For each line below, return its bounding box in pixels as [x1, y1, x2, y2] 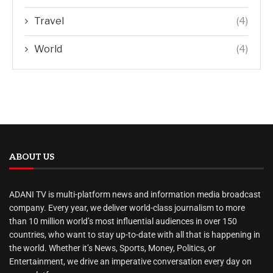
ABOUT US [9, 152, 54, 162]
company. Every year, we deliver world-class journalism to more [9, 203, 245, 213]
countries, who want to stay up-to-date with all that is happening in [9, 230, 260, 239]
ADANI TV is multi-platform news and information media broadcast [9, 190, 261, 199]
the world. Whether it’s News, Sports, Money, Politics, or [9, 243, 216, 253]
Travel [34, 15, 64, 27]
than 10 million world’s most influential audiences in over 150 [9, 216, 237, 226]
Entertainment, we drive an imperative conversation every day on [9, 257, 252, 266]
